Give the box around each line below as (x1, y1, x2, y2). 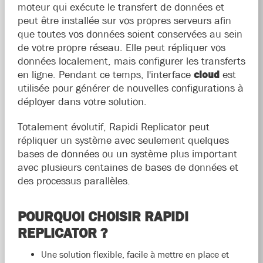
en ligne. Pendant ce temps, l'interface (17, 69, 194, 81)
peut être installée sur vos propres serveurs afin (17, 15, 231, 27)
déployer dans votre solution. (17, 96, 147, 108)
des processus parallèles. (17, 175, 130, 187)
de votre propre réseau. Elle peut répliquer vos (17, 42, 225, 54)
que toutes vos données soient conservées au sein (17, 28, 242, 41)
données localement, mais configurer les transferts (17, 55, 245, 68)
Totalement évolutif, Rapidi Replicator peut (17, 121, 210, 133)
